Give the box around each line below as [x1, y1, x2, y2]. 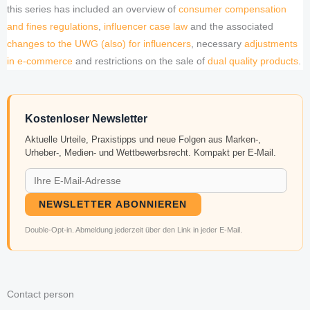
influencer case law [104, 21, 188, 33]
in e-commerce [7, 56, 73, 67]
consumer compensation [179, 4, 286, 15]
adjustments [244, 39, 298, 50]
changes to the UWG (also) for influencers [7, 39, 191, 50]
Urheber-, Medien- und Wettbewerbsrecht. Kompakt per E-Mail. [24, 147, 276, 158]
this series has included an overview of [7, 4, 179, 15]
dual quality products [208, 56, 298, 67]
